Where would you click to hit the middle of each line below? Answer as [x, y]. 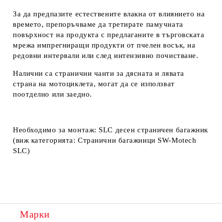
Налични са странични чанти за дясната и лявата [99, 73]
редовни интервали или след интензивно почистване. [106, 55]
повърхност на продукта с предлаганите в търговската [109, 34]
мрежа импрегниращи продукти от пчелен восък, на [104, 45]
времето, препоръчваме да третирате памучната [98, 24]
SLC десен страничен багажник [154, 130]
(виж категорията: [46, 140]
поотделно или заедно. [53, 94]
